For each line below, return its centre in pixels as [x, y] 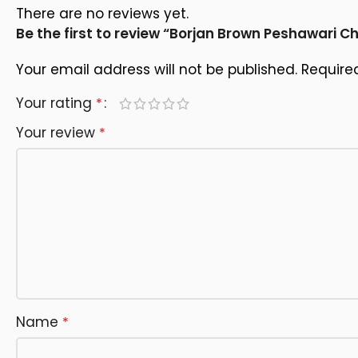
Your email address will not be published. [157, 70]
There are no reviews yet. [102, 14]
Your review [58, 133]
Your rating [56, 103]
